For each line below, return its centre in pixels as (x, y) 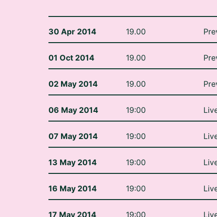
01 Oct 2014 (71, 43)
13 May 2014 (73, 147)
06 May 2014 (73, 95)
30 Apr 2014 (72, 16)
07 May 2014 (73, 121)
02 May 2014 (73, 69)
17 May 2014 (72, 200)
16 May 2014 (73, 173)
